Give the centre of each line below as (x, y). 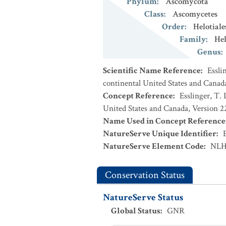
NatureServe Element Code (153, 146)
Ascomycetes (195, 14)
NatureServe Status (143, 197)
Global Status (136, 211)
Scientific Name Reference (152, 71)
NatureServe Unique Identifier (160, 134)
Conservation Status (145, 175)
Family (193, 39)
